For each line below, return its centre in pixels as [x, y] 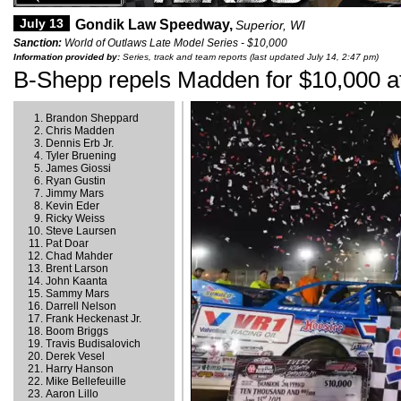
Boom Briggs [77, 331]
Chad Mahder [79, 256]
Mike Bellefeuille [86, 381]
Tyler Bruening [81, 156]
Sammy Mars [77, 294]
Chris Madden [80, 131]
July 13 [42, 23]
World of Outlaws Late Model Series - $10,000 [175, 43]
